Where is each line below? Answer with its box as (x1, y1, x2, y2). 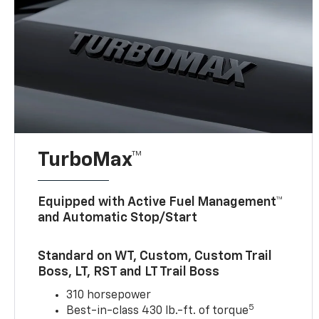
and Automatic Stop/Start (38, 211, 198, 225)
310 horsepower (66, 290, 152, 302)
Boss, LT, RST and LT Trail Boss (38, 266, 220, 279)
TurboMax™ (38, 150, 143, 171)
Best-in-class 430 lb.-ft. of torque (66, 305, 249, 318)
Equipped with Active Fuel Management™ (38, 196, 283, 209)
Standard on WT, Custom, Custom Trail (38, 250, 272, 263)
